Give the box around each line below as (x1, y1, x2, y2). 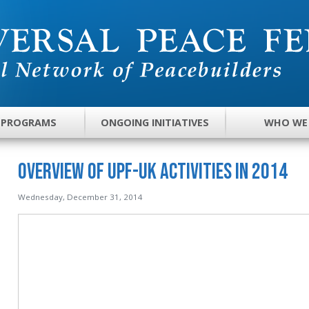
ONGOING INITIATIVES (101, 116, 210, 130)
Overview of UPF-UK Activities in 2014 (17, 158, 288, 186)
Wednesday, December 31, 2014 (17, 191, 143, 202)
